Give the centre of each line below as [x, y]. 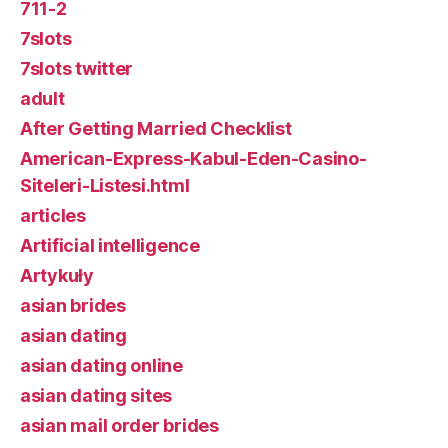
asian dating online [101, 365]
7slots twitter [77, 68]
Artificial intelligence [110, 245]
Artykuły [57, 275]
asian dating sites [96, 395]
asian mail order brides [119, 425]
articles [53, 215]
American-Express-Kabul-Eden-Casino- [193, 158]
